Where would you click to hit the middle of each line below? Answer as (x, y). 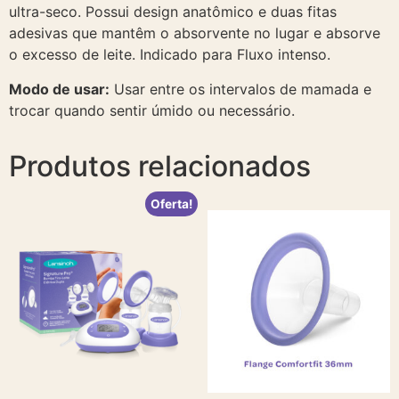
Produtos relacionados (160, 166)
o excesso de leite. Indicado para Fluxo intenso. (170, 55)
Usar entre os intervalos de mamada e (240, 89)
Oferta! (172, 204)
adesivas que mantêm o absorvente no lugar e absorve (195, 33)
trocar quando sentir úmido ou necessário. (152, 110)
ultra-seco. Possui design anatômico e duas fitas (173, 12)
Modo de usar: (59, 89)
